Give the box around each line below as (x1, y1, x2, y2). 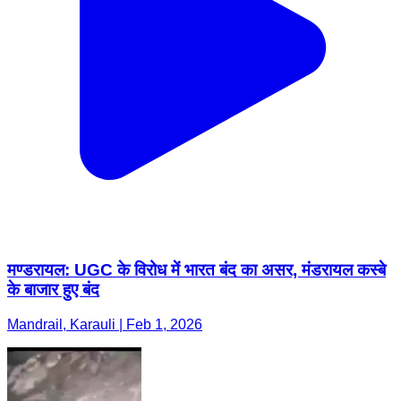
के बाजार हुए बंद (7, 280, 99, 300)
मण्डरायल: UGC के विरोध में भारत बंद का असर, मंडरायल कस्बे (7, 260, 386, 280)
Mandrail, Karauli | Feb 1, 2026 (7, 317, 202, 332)
